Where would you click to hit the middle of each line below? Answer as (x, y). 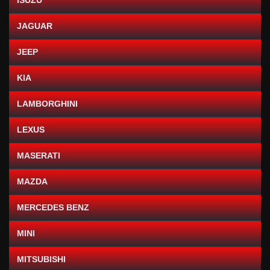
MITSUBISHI (41, 259)
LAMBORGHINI (47, 104)
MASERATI (39, 156)
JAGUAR (35, 26)
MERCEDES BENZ (53, 208)
